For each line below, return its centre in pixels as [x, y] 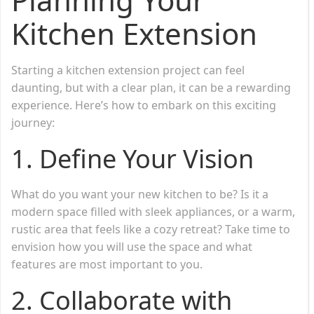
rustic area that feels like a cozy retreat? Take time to [151, 229]
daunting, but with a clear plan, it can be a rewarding [151, 87]
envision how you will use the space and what [132, 246]
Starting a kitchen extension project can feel [128, 70]
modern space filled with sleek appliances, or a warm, [153, 211]
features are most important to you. [107, 264]
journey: [33, 122]
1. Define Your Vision [132, 158]
